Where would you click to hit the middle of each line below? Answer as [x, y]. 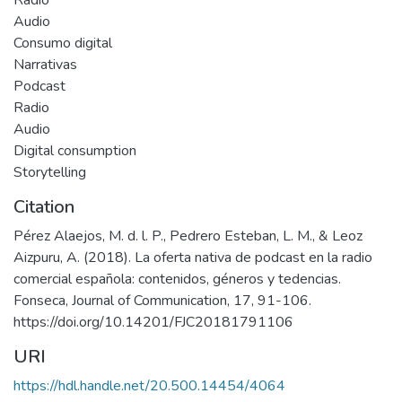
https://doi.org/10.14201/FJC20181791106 [153, 322]
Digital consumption [75, 151]
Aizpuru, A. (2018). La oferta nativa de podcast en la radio [193, 258]
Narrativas [45, 65]
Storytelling [50, 172]
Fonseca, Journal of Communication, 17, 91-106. [162, 301]
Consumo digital [63, 43]
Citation [44, 207]
